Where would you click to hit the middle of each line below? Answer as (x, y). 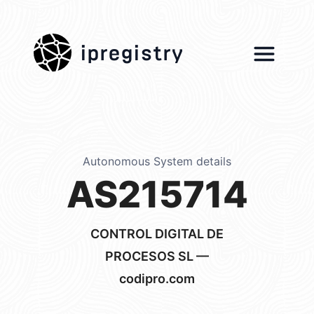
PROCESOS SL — (157, 256)
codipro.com (157, 279)
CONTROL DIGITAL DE (157, 234)
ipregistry (132, 49)
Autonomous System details (157, 161)
